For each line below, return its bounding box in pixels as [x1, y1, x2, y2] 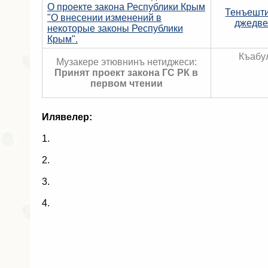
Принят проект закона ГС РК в [54, 68, 199, 78]
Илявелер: [42, 112, 92, 122]
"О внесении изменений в [47, 13, 162, 23]
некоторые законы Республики [47, 23, 183, 33]
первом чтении [90, 78, 163, 89]
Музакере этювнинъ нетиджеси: [56, 57, 197, 67]
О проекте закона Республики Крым [47, 2, 205, 12]
